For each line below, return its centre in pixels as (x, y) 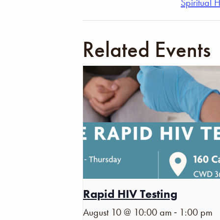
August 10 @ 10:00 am (127, 212)
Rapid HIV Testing (130, 194)
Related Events (147, 50)
